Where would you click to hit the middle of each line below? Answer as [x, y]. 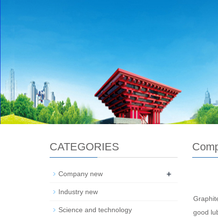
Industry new [78, 192]
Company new [81, 174]
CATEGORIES [84, 147]
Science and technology [95, 210]
